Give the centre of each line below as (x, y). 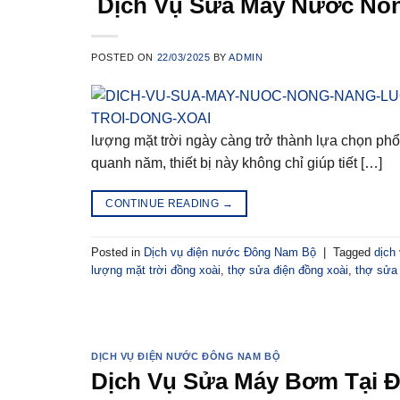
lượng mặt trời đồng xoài (156, 270)
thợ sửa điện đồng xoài (288, 270)
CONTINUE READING (164, 204)
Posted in (117, 252)
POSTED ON (124, 58)
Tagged (354, 252)
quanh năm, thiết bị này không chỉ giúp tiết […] (237, 163)
